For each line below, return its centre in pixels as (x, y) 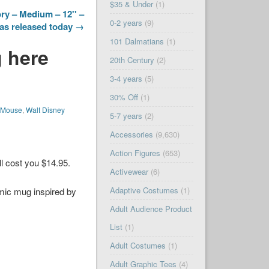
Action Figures (135, 153)
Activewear (129, 172)
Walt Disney (46, 110)
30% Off (124, 97)
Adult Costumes (138, 246)
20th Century (132, 60)
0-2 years (126, 23)
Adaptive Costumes (144, 190)
